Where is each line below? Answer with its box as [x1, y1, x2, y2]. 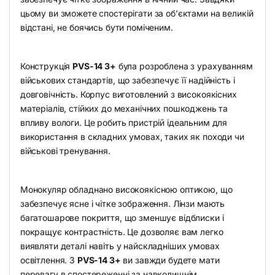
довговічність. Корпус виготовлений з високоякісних [20, 89, 237, 100]
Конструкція [20, 61, 73, 72]
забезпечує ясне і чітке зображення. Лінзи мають [20, 198, 225, 209]
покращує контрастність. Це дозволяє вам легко [20, 227, 223, 238]
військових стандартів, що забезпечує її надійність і [20, 75, 235, 86]
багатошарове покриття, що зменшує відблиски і [20, 212, 224, 223]
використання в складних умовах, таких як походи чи [20, 131, 244, 142]
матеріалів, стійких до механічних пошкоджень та [20, 103, 228, 114]
